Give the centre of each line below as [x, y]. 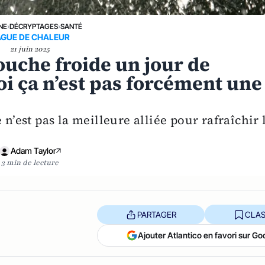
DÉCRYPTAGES [34, 26]
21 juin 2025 [30, 49]
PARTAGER [156, 214]
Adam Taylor [33, 151]
